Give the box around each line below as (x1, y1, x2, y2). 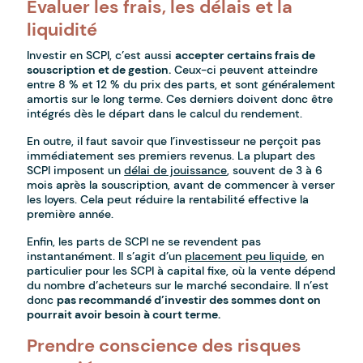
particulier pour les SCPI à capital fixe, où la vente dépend (27, 263, 336, 279)
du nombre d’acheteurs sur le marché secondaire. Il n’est (27, 278, 330, 293)
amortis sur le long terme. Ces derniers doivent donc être (27, 92, 334, 107)
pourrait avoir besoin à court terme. (27, 307, 221, 322)
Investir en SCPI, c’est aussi (27, 48, 176, 63)
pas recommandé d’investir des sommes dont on (57, 293, 322, 308)
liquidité (27, 18, 98, 42)
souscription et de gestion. (27, 62, 172, 78)
